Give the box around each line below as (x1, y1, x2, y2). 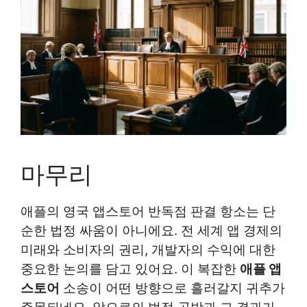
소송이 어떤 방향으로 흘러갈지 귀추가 (60, 280, 285, 297)
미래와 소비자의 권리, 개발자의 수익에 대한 (21, 242, 275, 258)
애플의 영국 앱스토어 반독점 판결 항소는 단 (21, 204, 275, 220)
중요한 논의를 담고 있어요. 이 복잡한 (21, 261, 240, 278)
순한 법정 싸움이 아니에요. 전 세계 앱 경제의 (21, 223, 282, 239)
